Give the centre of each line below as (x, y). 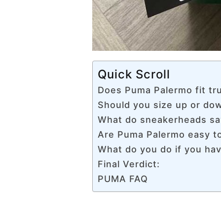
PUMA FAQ (123, 179)
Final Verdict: (129, 164)
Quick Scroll (134, 74)
